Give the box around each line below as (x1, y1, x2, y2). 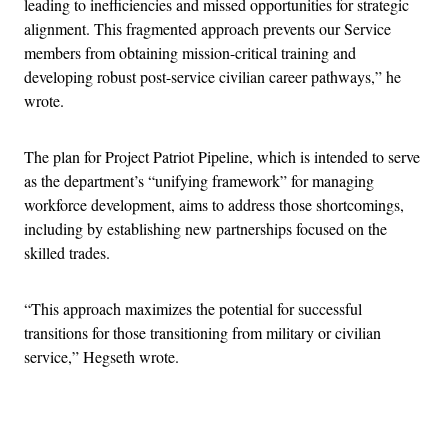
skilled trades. (24, 242, 110, 264)
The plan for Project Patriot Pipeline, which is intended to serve (24, 146, 420, 168)
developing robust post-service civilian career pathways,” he (24, 66, 401, 88)
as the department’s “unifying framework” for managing (24, 170, 374, 192)
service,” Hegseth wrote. (24, 346, 184, 368)
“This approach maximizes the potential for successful (24, 298, 362, 320)
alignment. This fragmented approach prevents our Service (24, 18, 391, 40)
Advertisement (222, 416, 314, 438)
